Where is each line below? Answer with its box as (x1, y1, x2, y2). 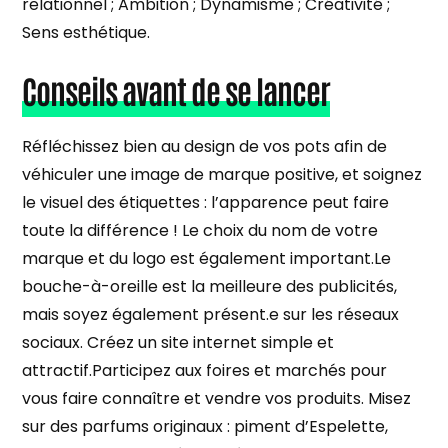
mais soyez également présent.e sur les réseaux (22, 302, 400, 326)
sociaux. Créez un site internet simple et (22, 330, 335, 354)
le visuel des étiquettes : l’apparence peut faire (22, 190, 390, 214)
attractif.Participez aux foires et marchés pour (22, 358, 388, 382)
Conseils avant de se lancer (22, 68, 331, 110)
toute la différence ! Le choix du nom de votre (22, 218, 379, 242)
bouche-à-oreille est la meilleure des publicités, (22, 274, 398, 298)
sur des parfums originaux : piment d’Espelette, (22, 414, 389, 438)
